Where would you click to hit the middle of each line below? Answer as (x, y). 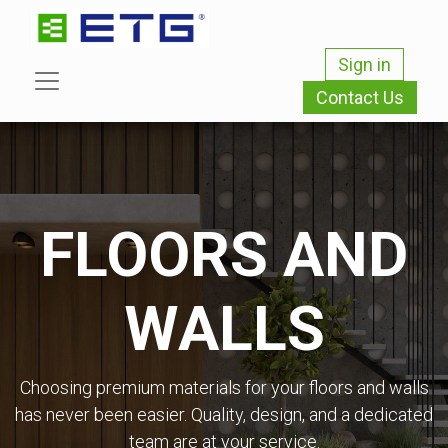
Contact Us (360, 97)
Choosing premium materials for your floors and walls (224, 387)
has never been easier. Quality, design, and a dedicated (224, 414)
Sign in (364, 64)
